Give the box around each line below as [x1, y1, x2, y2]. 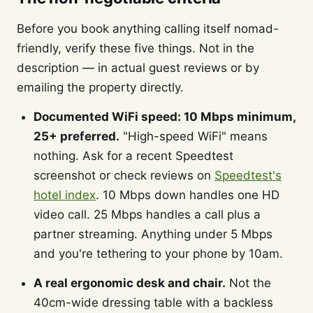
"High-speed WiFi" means [119, 129, 268, 143]
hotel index [34, 188, 96, 202]
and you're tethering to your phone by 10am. [34, 247, 283, 261]
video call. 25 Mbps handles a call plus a [34, 208, 261, 221]
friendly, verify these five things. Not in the [17, 41, 254, 55]
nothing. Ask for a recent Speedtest [34, 149, 233, 163]
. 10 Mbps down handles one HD [96, 188, 279, 202]
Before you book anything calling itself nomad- [17, 22, 279, 36]
